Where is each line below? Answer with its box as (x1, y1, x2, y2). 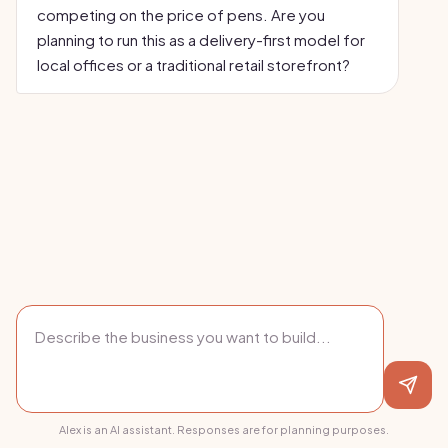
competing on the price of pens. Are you (37, 5, 325, 24)
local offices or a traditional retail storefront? (37, 55, 350, 74)
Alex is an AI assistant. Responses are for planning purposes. (59, 423, 389, 436)
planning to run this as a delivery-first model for (37, 30, 365, 49)
